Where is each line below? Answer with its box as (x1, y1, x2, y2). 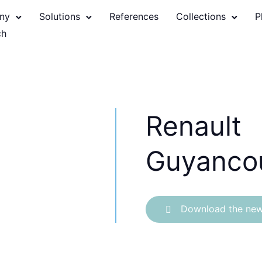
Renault (146, 109, 242, 142)
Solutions (39, 11, 80, 22)
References (109, 11, 158, 22)
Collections (176, 11, 226, 22)
